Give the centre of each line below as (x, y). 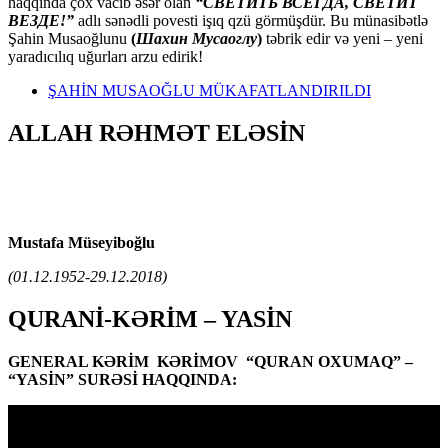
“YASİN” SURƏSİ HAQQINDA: (122, 380)
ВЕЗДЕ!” (41, 20)
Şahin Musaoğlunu (69, 38)
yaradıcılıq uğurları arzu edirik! (105, 56)
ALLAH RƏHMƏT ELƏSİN (156, 132)
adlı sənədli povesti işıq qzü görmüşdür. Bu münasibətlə (253, 20)
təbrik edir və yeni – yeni (342, 38)
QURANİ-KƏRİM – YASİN (150, 319)
